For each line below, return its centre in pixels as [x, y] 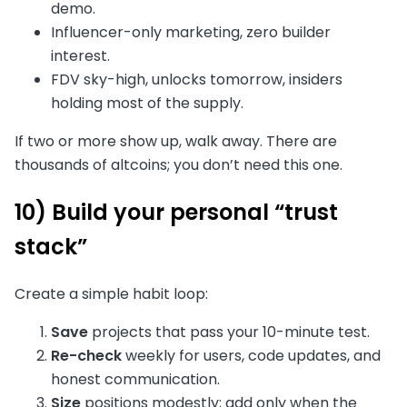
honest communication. [135, 379]
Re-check [86, 355]
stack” [51, 247]
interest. [80, 56]
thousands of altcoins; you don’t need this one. [179, 165]
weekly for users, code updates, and [251, 355]
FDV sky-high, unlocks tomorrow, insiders [197, 80]
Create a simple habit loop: [111, 293]
